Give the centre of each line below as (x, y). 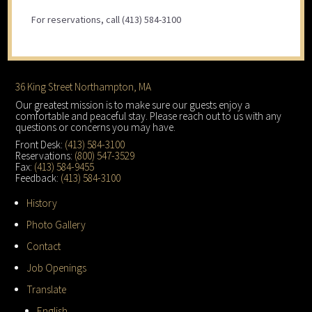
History (41, 203)
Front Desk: (40, 144)
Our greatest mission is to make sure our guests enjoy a (133, 104)
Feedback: (38, 178)
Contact (43, 246)
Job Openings (56, 267)
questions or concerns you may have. (96, 127)
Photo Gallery (56, 224)
